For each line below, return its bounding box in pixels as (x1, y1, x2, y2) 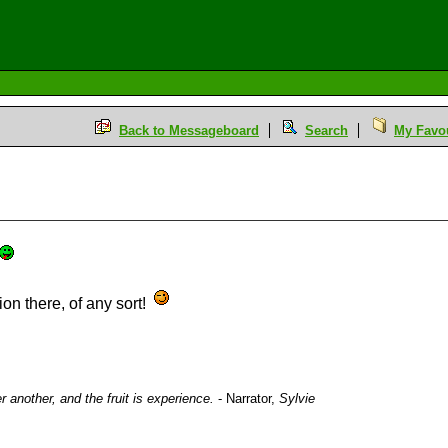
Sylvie (279, 391, 315, 406)
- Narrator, (214, 391, 279, 406)
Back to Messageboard (119, 123, 259, 138)
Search (305, 123, 348, 138)
